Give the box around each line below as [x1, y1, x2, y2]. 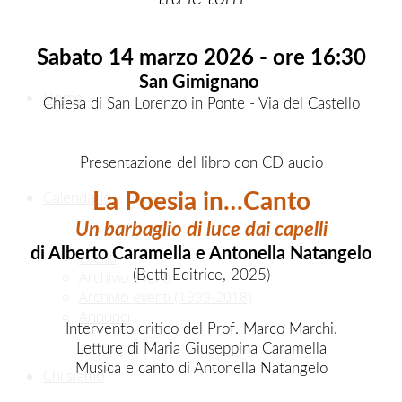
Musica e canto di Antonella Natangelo [74, 360, 328, 376]
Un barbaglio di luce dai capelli [74, 219, 328, 240]
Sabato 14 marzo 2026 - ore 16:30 [36, 47, 366, 69]
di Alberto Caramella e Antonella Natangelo [31, 244, 371, 263]
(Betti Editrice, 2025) [132, 267, 270, 283]
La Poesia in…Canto [92, 188, 310, 214]
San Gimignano [139, 73, 263, 92]
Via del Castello [258, 95, 360, 111]
